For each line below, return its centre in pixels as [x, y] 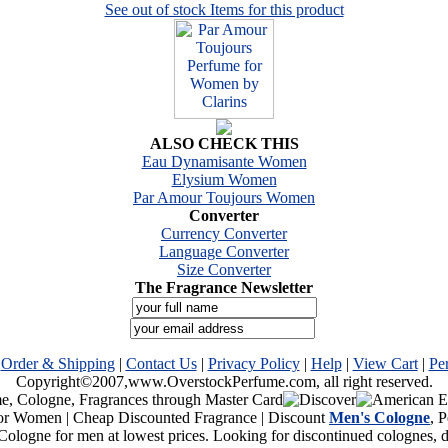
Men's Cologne [379, 417]
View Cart [385, 363]
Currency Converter [224, 233]
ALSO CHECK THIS [224, 143]
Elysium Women [224, 179]
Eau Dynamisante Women [224, 161]
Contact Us [161, 363]
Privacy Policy [253, 363]
